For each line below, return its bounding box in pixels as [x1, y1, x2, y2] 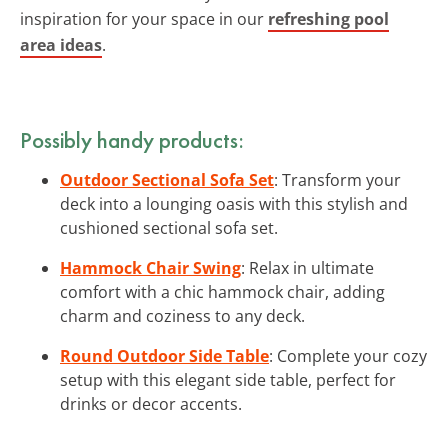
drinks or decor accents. [60, 392, 242, 415]
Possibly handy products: [20, 124, 244, 155]
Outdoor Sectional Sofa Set [60, 168, 274, 191]
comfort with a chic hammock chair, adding [60, 280, 385, 303]
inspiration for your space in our [20, 7, 268, 30]
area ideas [20, 33, 102, 56]
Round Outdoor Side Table [60, 344, 269, 367]
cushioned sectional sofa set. [60, 216, 278, 239]
